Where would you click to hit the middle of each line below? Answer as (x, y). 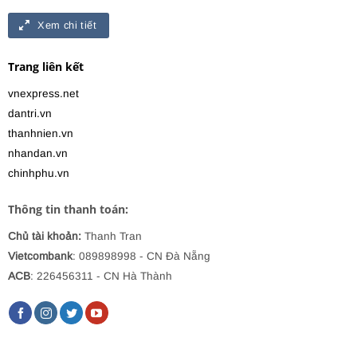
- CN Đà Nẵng (173, 256)
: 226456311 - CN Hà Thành (101, 276)
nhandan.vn (38, 153)
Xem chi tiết (67, 25)
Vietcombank (40, 256)
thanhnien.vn (41, 133)
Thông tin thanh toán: (68, 209)
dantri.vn (30, 113)
